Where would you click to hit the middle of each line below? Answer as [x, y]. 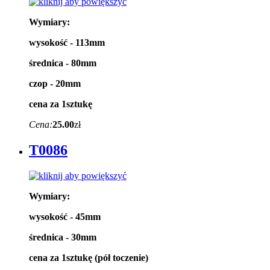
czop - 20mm [55, 84]
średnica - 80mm [63, 63]
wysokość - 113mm [67, 43]
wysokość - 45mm [65, 216]
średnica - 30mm [63, 237]
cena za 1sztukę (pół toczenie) [89, 257]
